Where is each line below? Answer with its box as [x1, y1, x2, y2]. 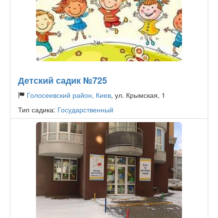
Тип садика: [18, 105, 57, 114]
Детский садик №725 [18, 74, 107, 87]
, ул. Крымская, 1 [111, 90, 165, 100]
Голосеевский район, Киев [27, 90, 111, 100]
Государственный [57, 105, 113, 114]
